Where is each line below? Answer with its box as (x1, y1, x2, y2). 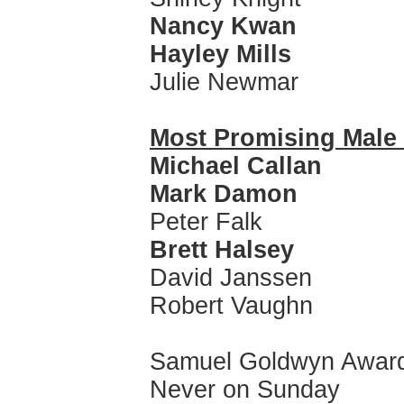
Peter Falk (150, 208, 262, 235)
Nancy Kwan (150, 13, 297, 40)
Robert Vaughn (150, 292, 313, 319)
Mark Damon (150, 180, 298, 207)
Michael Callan (150, 152, 322, 179)
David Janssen (150, 264, 312, 291)
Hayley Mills (150, 41, 291, 68)
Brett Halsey (150, 236, 294, 263)
